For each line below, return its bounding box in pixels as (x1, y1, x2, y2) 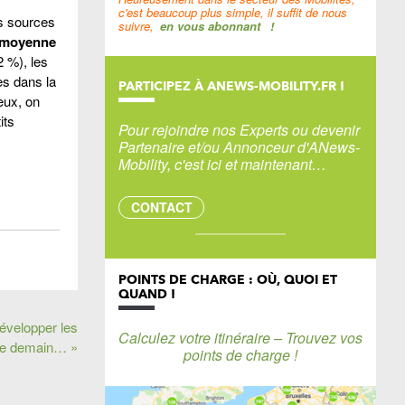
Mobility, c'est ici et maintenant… (118, 154, 326, 174)
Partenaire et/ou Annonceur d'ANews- (118, 137, 360, 157)
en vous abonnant (159, 17, 260, 34)
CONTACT (130, 198, 193, 216)
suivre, (118, 17, 154, 34)
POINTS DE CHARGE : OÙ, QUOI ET (118, 272, 337, 287)
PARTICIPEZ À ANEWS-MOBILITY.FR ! (118, 79, 344, 93)
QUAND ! (118, 287, 175, 301)
